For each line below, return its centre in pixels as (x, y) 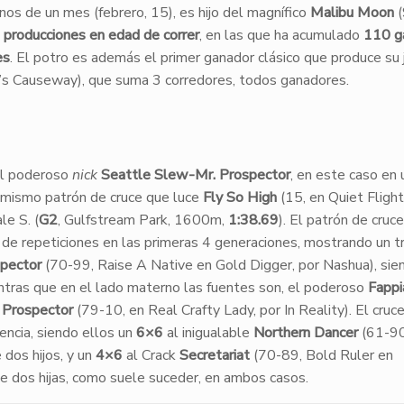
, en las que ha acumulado (281, 35)
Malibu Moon (352, 13)
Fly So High (239, 197)
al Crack (151, 355)
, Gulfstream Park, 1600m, (142, 220)
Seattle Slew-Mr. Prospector (195, 175)
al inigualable (208, 333)
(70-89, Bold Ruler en (321, 355)
